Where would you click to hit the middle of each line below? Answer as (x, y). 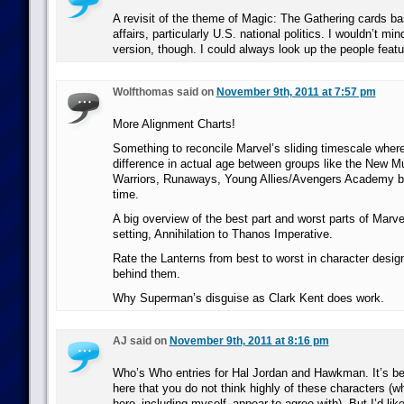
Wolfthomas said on (164, 92)
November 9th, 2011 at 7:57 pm (296, 92)
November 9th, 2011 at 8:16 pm (249, 341)
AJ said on (141, 341)
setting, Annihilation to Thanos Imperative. (222, 234)
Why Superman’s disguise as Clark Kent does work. (248, 298)
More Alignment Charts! (174, 124)
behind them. (146, 274)
